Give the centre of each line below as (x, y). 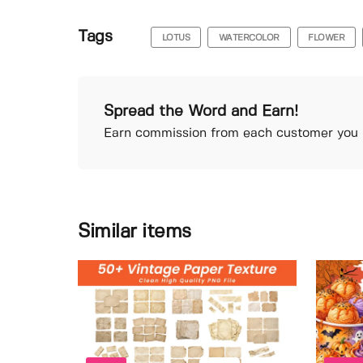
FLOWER (327, 38)
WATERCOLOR (249, 38)
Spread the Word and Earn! (201, 111)
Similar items (135, 233)
